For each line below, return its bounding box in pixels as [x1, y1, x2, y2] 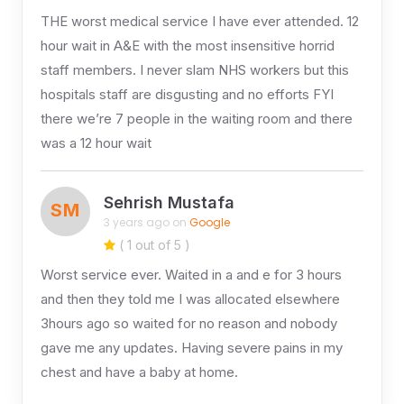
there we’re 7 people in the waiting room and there [40, 109, 353, 127]
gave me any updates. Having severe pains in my [40, 338, 343, 356]
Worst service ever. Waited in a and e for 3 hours [40, 265, 342, 283]
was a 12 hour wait [40, 133, 151, 151]
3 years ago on [103, 215, 189, 231]
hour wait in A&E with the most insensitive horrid [40, 36, 335, 54]
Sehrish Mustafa [103, 193, 234, 213]
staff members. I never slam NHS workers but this [40, 60, 349, 78]
